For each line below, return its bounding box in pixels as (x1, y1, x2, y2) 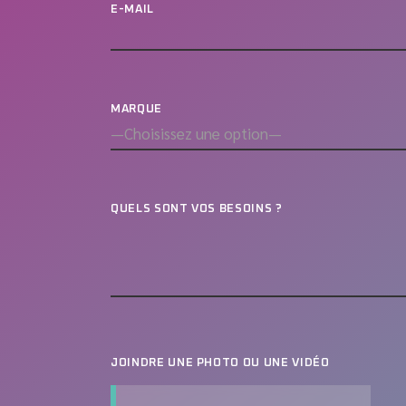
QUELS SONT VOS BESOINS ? (111, 202, 283, 215)
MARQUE (111, 102, 162, 115)
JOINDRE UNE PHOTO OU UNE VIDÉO (111, 356, 333, 369)
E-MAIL (111, 3, 154, 15)
